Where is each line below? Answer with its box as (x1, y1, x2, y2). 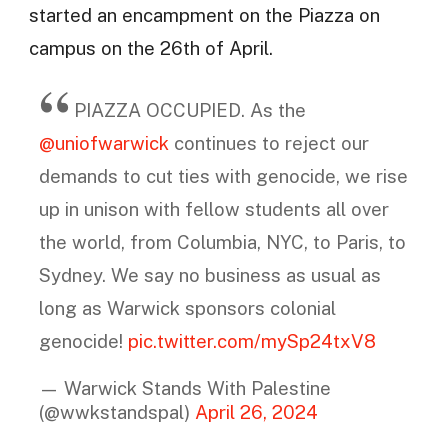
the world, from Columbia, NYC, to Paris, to (38, 230, 406, 253)
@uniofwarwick (38, 131, 169, 154)
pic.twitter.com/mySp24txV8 (127, 329, 376, 352)
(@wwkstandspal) (38, 401, 195, 424)
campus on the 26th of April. (28, 36, 273, 59)
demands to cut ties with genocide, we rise (38, 164, 408, 187)
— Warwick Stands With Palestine (38, 377, 331, 400)
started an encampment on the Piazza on (28, 3, 380, 26)
